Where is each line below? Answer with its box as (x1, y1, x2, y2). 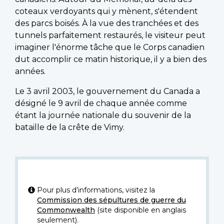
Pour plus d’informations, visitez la (36, 185, 155, 194)
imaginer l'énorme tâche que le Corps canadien (15, 42, 204, 52)
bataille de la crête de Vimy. (15, 122, 124, 132)
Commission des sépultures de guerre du (36, 195, 186, 204)
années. (15, 66, 45, 76)
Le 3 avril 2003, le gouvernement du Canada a (15, 86, 200, 96)
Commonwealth (36, 205, 95, 214)
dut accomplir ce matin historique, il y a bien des (15, 54, 206, 64)
